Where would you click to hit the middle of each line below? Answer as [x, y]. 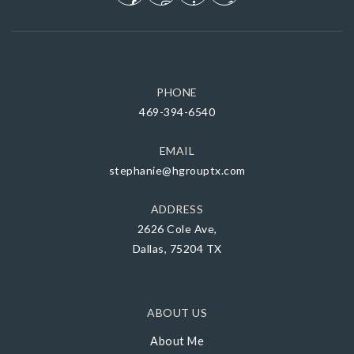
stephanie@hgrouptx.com [177, 170]
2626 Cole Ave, [177, 229]
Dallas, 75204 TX [177, 249]
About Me [177, 341]
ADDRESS [177, 209]
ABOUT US [177, 313]
